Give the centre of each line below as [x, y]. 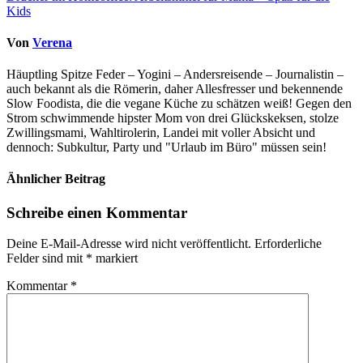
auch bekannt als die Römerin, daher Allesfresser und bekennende [175, 89]
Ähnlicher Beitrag [56, 179]
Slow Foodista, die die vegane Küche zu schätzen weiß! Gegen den [179, 104]
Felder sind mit [46, 258]
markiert [115, 258]
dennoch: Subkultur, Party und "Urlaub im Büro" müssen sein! [167, 147]
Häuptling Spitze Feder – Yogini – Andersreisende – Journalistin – [175, 75]
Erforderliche [288, 244]
